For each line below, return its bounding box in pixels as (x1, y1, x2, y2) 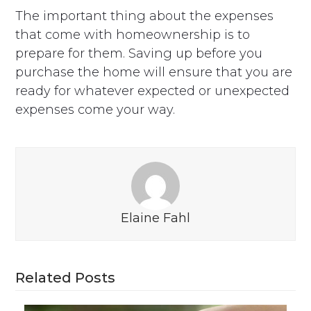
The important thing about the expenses (15, 8, 274, 24)
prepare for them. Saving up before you (15, 45, 263, 61)
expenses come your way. (15, 101, 176, 117)
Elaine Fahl (121, 210, 190, 226)
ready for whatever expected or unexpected (15, 83, 290, 99)
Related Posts (15, 269, 116, 286)
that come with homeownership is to (15, 26, 251, 42)
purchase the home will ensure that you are (15, 64, 293, 80)
